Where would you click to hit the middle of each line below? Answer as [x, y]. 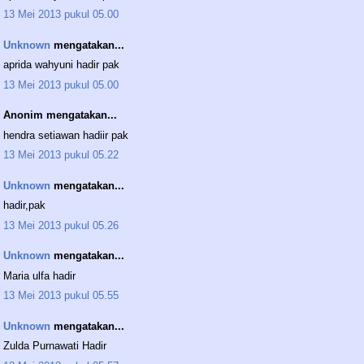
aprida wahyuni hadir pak [61, 65]
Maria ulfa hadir [39, 275]
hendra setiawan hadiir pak [66, 135]
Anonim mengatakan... [60, 115]
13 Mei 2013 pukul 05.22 [61, 155]
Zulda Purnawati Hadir [55, 346]
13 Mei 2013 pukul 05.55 [61, 296]
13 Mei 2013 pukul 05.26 [61, 225]
